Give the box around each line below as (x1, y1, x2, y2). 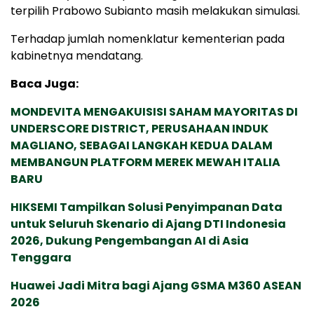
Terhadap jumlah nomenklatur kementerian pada (11, 30, 285, 47)
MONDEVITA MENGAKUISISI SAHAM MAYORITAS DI (11, 103, 298, 120)
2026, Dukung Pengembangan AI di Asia (11, 232, 249, 249)
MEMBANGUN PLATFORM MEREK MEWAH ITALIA (11, 153, 280, 170)
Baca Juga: (11, 75, 78, 92)
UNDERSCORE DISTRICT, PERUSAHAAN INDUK (11, 120, 268, 137)
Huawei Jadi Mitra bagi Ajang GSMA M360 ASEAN (11, 277, 301, 294)
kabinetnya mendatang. (11, 47, 143, 64)
